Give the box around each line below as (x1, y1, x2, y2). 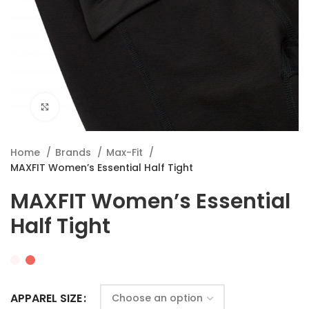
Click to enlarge (59, 101, 128, 112)
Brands (55, 146, 94, 159)
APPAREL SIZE (10, 290, 82, 307)
